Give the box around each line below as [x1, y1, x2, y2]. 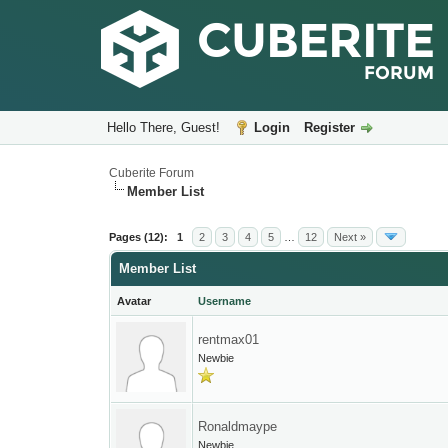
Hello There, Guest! [106, 120, 224, 135]
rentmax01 [198, 332, 260, 347]
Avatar [117, 295, 152, 307]
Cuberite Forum [109, 166, 195, 180]
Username [198, 295, 252, 307]
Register [303, 120, 355, 135]
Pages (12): [109, 231, 169, 243]
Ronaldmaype [198, 419, 278, 434]
